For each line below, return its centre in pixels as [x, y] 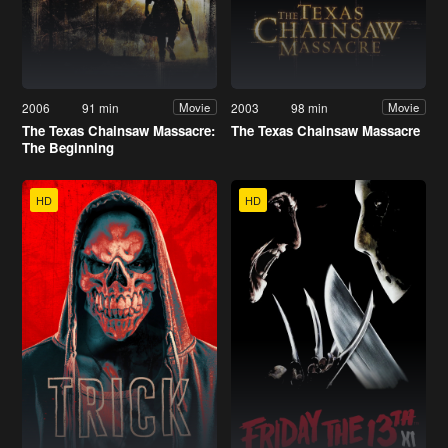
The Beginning [68, 147]
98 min [310, 107]
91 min [101, 107]
